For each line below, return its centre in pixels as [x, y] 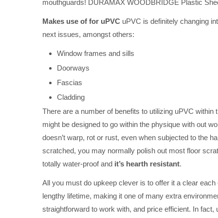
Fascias [70, 83]
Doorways [73, 68]
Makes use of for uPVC [81, 21]
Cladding [71, 97]
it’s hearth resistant [147, 164]
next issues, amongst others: [88, 34]
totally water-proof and [78, 164]
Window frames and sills [96, 54]
